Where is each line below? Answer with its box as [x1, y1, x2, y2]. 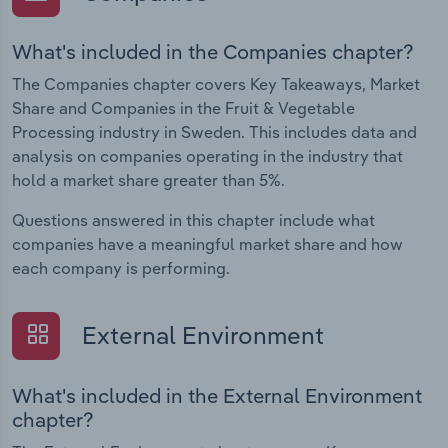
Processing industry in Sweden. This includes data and [12, 122, 417, 143]
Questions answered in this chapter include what [12, 210, 375, 231]
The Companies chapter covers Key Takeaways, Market [12, 74, 420, 95]
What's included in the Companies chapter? [12, 39, 414, 65]
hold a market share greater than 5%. [12, 170, 285, 191]
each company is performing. [12, 258, 230, 279]
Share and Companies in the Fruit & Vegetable [12, 98, 355, 119]
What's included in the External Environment [12, 382, 422, 408]
